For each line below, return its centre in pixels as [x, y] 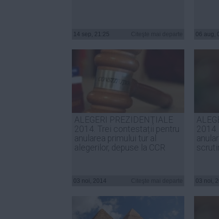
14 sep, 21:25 [91, 34]
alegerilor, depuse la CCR [120, 148]
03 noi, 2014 [90, 181]
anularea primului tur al [115, 138]
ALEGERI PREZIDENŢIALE [124, 120]
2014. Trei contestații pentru [127, 129]
